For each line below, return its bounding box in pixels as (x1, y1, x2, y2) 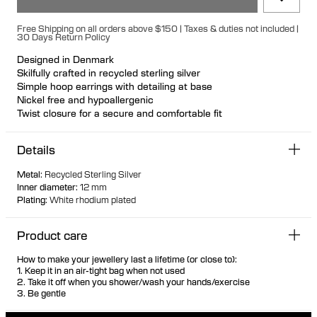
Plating (17, 193, 45, 205)
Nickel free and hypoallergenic (17, 93, 154, 105)
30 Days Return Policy (17, 30, 110, 42)
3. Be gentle (17, 287, 66, 299)
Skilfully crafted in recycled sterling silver (17, 66, 200, 79)
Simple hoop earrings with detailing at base (17, 79, 212, 92)
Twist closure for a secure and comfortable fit (17, 106, 222, 119)
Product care (17, 227, 88, 243)
